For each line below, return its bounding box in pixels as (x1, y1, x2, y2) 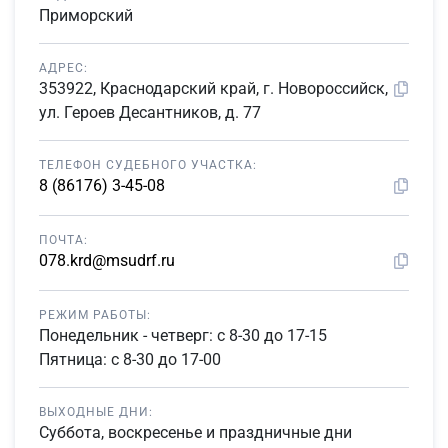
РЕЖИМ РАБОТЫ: (39, 308, 151, 322)
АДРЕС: (39, 61, 88, 75)
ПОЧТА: (39, 233, 88, 247)
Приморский (39, 6, 133, 25)
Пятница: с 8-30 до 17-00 (39, 350, 221, 369)
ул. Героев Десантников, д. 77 (39, 103, 261, 122)
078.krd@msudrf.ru (39, 251, 175, 270)
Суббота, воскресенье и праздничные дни (39, 423, 352, 442)
